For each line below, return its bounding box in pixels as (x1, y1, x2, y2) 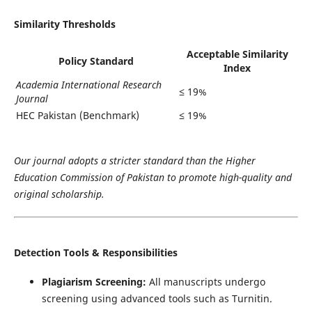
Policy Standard (58, 54, 134, 68)
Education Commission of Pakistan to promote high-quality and (13, 171, 292, 185)
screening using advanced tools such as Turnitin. (41, 292, 272, 306)
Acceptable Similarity (186, 47, 288, 61)
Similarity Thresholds (13, 17, 116, 31)
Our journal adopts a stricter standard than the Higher (13, 154, 256, 168)
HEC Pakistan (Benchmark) (15, 109, 139, 123)
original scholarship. (13, 187, 104, 201)
